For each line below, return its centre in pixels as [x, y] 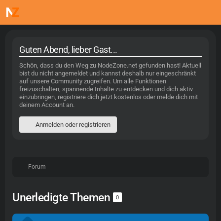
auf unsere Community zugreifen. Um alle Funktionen [93, 81]
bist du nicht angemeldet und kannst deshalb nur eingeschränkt [108, 73]
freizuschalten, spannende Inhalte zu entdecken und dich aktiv [106, 89]
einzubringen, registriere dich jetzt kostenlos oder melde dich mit [109, 97]
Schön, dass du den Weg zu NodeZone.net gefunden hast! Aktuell [110, 65]
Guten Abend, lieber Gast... [68, 50]
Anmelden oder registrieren [73, 125]
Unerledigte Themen [63, 198]
